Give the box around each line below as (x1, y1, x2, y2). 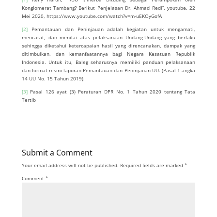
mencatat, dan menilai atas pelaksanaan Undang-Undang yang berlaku (21, 34, 196, 41)
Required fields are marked (120, 162, 185, 169)
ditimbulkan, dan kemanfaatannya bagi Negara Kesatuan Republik (21, 50, 196, 57)
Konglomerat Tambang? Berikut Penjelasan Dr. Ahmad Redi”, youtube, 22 (21, 4, 196, 11)
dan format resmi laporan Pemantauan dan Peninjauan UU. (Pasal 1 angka (21, 67, 196, 74)
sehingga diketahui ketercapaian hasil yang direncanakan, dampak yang (21, 42, 196, 49)
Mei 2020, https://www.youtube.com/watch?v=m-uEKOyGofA (21, 13, 162, 19)
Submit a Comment (21, 147, 93, 158)
